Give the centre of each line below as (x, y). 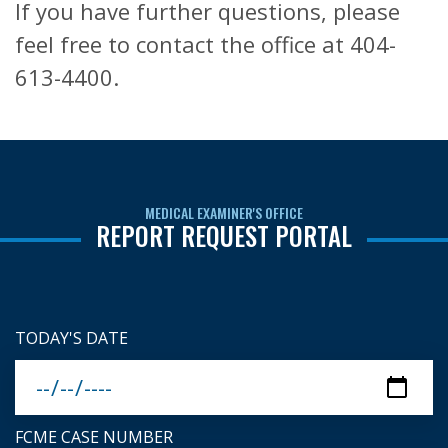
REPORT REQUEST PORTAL (224, 235)
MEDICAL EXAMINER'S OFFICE (224, 212)
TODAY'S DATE (71, 338)
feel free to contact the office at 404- (205, 44)
